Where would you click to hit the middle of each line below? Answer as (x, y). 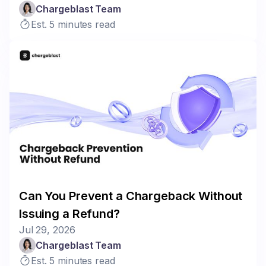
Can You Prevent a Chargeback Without (131, 196)
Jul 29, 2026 (47, 229)
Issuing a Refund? (69, 213)
